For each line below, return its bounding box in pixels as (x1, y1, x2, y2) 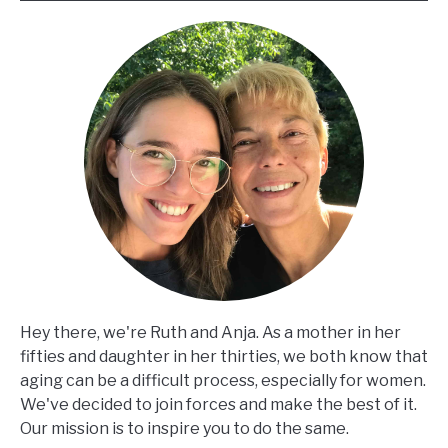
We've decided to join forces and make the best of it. (20, 394, 417, 414)
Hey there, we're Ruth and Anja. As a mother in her (20, 322, 401, 342)
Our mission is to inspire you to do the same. (20, 418, 349, 438)
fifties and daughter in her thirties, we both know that (20, 346, 428, 366)
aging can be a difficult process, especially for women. (20, 370, 426, 390)
